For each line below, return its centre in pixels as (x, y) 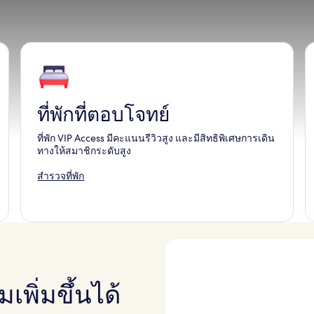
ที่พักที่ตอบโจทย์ (104, 115)
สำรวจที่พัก (61, 176)
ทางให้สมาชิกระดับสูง (84, 151)
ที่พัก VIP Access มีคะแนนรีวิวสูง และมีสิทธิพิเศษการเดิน (156, 138)
